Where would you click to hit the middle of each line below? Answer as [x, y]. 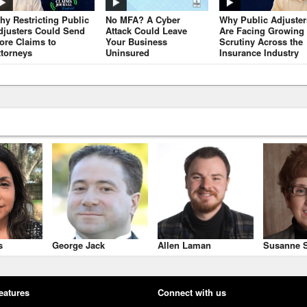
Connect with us [192, 292]
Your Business [136, 41]
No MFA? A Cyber [143, 19]
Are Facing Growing [262, 30]
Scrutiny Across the [261, 41]
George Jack [78, 245]
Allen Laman [184, 245]
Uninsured [127, 52]
